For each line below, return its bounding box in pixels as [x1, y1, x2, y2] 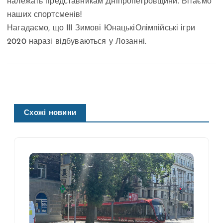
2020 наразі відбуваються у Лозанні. [7, 38, 147, 46]
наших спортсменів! [7, 11, 82, 19]
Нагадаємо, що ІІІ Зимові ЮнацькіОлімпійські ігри [7, 24, 195, 33]
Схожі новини [24, 110, 77, 117]
